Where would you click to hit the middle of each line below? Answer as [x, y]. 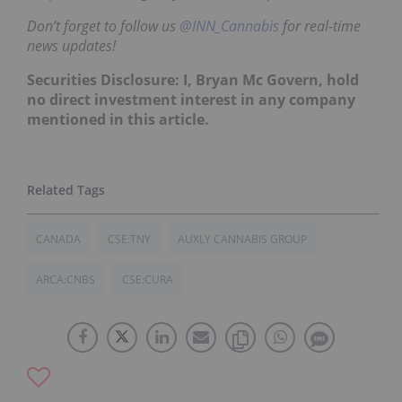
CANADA [58, 240]
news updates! [71, 46]
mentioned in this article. [118, 120]
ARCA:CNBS [66, 280]
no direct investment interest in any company [191, 100]
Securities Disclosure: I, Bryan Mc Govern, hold [193, 80]
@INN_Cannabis [229, 26]
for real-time [320, 26]
